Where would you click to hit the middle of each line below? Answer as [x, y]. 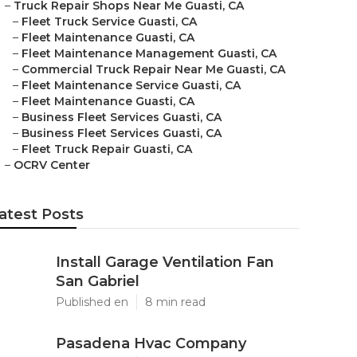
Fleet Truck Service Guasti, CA [109, 22]
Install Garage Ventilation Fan [165, 262]
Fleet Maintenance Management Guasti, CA [149, 53]
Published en [92, 302]
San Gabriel [98, 281]
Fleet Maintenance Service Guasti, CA [131, 85]
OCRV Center [52, 165]
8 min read [175, 302]
